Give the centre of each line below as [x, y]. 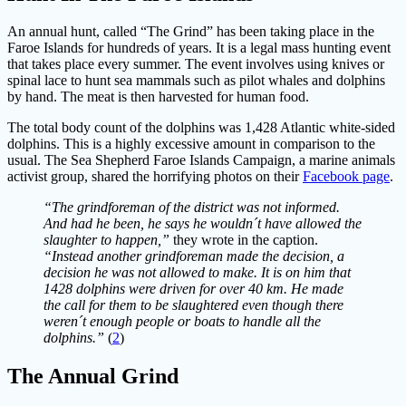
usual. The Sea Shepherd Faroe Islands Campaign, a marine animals [201, 160]
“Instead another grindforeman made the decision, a [194, 256]
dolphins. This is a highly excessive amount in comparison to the [191, 144]
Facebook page [346, 177]
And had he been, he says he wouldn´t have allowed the [203, 224]
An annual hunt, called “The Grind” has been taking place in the [191, 32]
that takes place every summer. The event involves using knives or [196, 64]
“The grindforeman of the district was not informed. [192, 208]
